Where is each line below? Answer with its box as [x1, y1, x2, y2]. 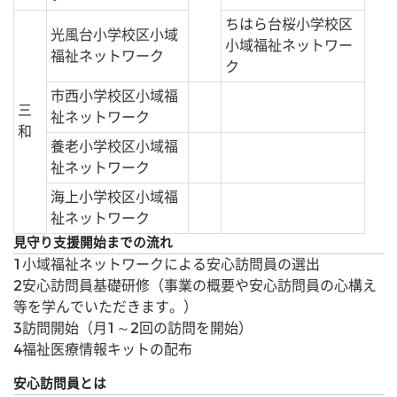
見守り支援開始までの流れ [13, 234, 173, 252]
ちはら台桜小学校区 [225, 14, 353, 34]
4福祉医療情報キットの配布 [13, 339, 192, 359]
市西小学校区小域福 [51, 86, 178, 105]
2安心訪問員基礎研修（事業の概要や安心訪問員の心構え [13, 276, 377, 295]
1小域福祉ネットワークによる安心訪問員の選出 [13, 254, 320, 274]
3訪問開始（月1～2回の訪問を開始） [13, 318, 253, 338]
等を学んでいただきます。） [13, 297, 198, 316]
